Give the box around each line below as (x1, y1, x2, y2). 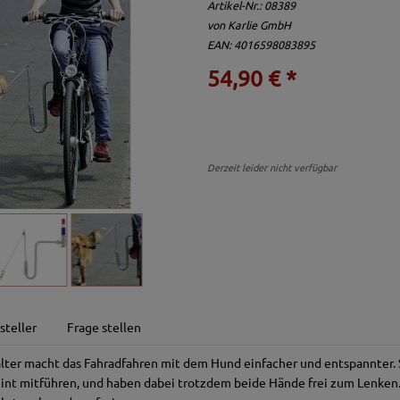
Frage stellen (67, 319, 141, 336)
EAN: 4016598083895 (207, 37, 315, 52)
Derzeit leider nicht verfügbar (207, 160, 337, 174)
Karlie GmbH (228, 17, 291, 32)
